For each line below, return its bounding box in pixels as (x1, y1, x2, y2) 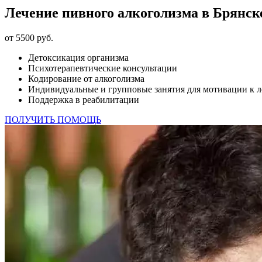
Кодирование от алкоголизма (28, 73, 144, 84)
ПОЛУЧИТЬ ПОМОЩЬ (5, 114, 101, 125)
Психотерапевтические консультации (28, 63, 177, 73)
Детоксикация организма (28, 52, 129, 63)
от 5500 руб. (5, 32, 53, 43)
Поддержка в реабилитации (28, 94, 139, 105)
